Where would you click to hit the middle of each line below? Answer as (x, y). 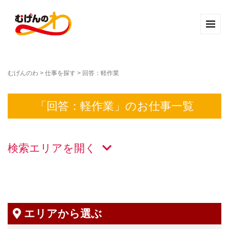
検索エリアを (41, 148)
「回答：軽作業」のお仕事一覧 (114, 106)
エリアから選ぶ (61, 213)
